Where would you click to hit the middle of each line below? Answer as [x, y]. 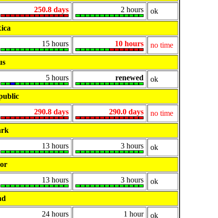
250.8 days [51, 10]
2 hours [132, 10]
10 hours [129, 44]
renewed [129, 78]
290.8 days [51, 112]
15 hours [55, 44]
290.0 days [126, 112]
